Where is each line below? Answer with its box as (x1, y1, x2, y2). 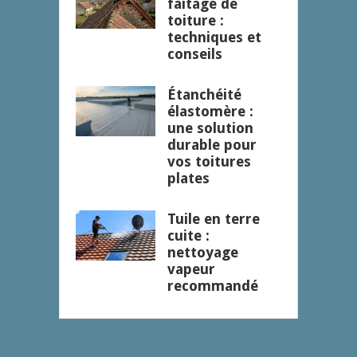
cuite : (167, 227, 210, 245)
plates (167, 170, 210, 187)
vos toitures (167, 153, 251, 171)
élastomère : (167, 103, 253, 120)
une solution (167, 120, 253, 137)
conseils (167, 45, 222, 63)
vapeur (167, 261, 215, 278)
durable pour (167, 136, 257, 154)
